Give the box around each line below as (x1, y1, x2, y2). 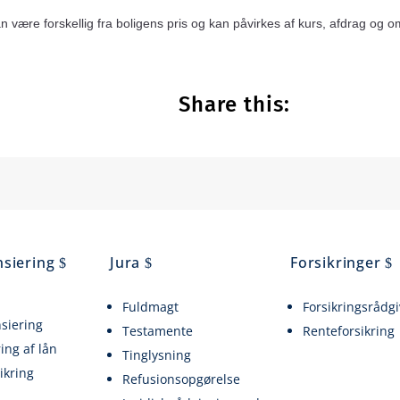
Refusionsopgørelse (122, 371, 241, 388)
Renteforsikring (303, 321, 396, 339)
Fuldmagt (122, 297, 179, 315)
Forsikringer (290, 252, 381, 272)
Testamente (122, 321, 194, 339)
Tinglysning (122, 346, 192, 364)
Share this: (179, 92, 291, 117)
